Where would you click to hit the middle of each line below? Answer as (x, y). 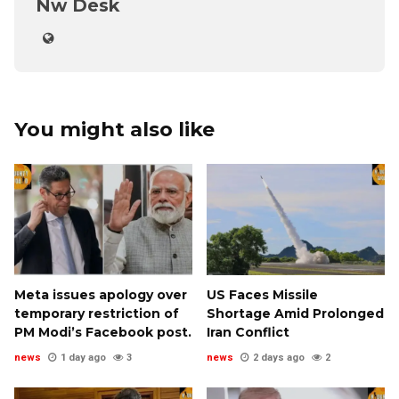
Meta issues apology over (101, 294)
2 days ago (279, 357)
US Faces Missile (262, 294)
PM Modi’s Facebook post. (103, 332)
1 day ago (83, 357)
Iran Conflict (248, 332)
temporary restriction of (97, 313)
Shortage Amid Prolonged (295, 313)
